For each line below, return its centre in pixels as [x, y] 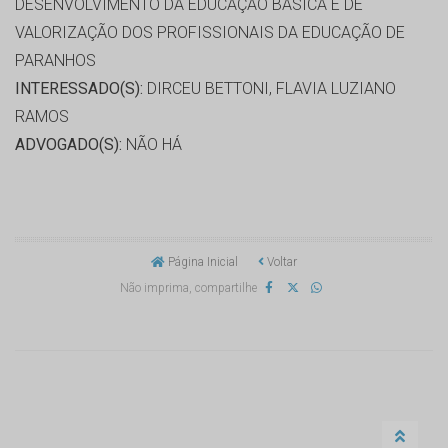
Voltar [280, 262]
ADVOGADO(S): [68, 145]
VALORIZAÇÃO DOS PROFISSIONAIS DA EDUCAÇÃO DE [210, 33]
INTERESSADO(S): [79, 89]
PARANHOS [55, 61]
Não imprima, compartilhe [188, 288]
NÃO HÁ [152, 145]
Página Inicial [201, 262]
